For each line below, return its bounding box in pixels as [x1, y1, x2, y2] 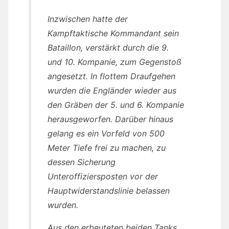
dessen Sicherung [48, 156, 116, 167]
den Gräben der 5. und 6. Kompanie [48, 99, 184, 110]
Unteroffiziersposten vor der [48, 171, 158, 181]
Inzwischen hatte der [48, 13, 128, 24]
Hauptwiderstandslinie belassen [48, 185, 170, 196]
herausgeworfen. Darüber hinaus [48, 113, 173, 124]
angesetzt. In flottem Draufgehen [48, 71, 175, 81]
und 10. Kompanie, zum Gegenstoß [48, 56, 181, 67]
